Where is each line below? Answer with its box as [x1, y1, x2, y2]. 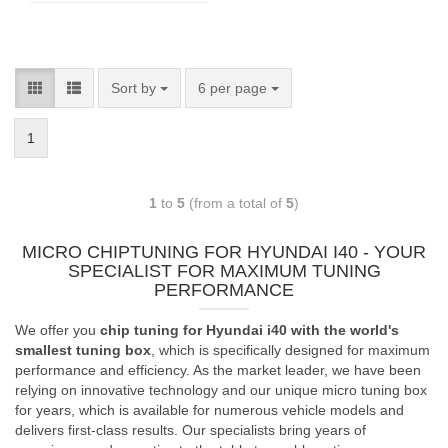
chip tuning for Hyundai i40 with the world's [100, 322, 399, 338]
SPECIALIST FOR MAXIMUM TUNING [67, 261, 381, 281]
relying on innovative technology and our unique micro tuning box [15, 382, 427, 398]
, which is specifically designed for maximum [151, 342, 430, 358]
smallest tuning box [15, 342, 151, 358]
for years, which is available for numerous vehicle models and [15, 402, 404, 418]
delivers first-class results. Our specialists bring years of [15, 422, 366, 438]
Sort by [111, 80, 160, 96]
